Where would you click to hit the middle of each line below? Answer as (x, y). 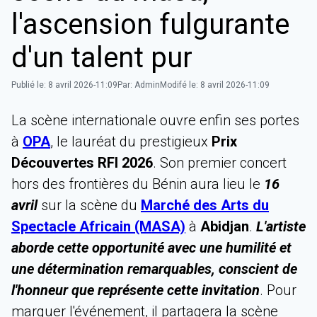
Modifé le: (179, 85)
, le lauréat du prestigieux (131, 142)
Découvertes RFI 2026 (82, 163)
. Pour (278, 290)
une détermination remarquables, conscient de (154, 269)
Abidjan (225, 227)
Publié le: (29, 85)
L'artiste (281, 227)
